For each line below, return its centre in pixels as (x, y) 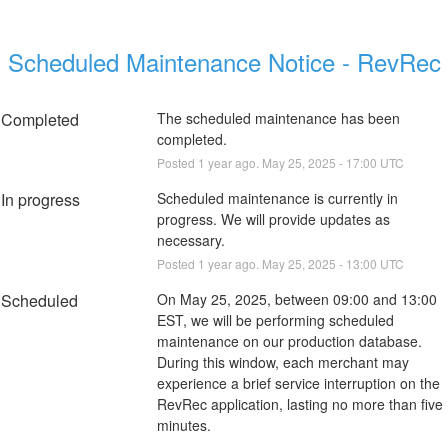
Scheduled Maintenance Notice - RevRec (224, 61)
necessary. (190, 239)
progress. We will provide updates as (273, 218)
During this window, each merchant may (282, 361)
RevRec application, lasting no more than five (299, 403)
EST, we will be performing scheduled (275, 319)
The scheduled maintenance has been (278, 117)
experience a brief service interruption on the (298, 382)
